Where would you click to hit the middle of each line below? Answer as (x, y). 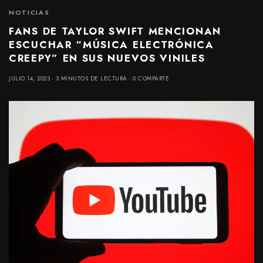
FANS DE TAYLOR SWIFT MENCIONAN (115, 31)
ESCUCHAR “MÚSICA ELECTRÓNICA (112, 44)
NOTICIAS (29, 12)
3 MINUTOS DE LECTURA (91, 78)
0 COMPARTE (151, 78)
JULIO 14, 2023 (29, 78)
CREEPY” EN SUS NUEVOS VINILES (107, 58)
